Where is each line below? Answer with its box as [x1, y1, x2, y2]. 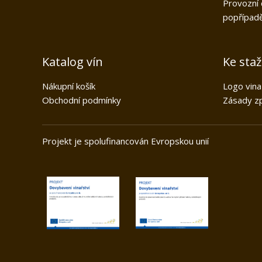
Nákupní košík [42, 80, 95, 92]
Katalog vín [42, 54, 103, 70]
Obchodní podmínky [42, 94, 121, 106]
